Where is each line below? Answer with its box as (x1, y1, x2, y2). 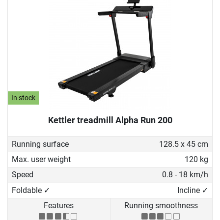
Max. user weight (12, 155, 71, 165)
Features (44, 201, 74, 211)
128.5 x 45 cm (159, 139, 208, 149)
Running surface (12, 139, 69, 149)
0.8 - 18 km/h (162, 170, 208, 180)
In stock (11, 94, 36, 103)
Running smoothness (124, 201, 198, 211)
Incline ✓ (177, 185, 208, 195)
